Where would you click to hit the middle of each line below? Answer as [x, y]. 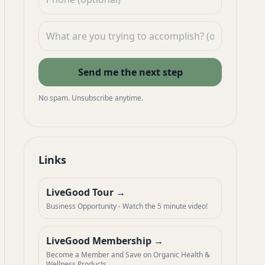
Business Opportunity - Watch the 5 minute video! [127, 206]
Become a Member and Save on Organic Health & [128, 255]
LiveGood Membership [100, 241]
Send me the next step [130, 72]
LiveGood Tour [81, 192]
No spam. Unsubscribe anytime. [91, 98]
